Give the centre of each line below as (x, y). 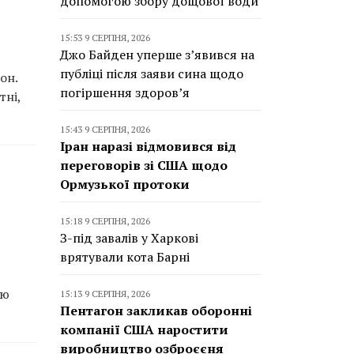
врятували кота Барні (125, 257)
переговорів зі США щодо (144, 165)
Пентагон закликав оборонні (156, 311)
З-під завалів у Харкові (129, 238)
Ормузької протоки (125, 184)
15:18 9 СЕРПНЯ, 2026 (105, 221)
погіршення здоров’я (125, 92)
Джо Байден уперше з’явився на (157, 55)
